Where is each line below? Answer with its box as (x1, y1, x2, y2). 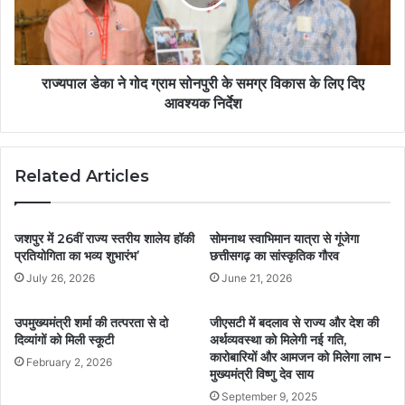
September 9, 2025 (221, 389, 317, 403)
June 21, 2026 (221, 270, 292, 285)
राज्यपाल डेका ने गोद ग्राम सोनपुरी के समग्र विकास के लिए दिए (41, 74, 364, 92)
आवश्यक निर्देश (164, 94, 241, 112)
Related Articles (14, 165, 149, 186)
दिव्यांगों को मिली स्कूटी (14, 331, 114, 348)
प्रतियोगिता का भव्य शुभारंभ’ (14, 247, 139, 264)
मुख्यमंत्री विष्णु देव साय (210, 365, 314, 382)
